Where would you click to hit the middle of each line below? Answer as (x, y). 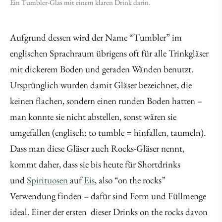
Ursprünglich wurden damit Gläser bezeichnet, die (101, 85)
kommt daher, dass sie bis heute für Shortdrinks (95, 164)
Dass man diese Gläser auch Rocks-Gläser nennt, (97, 148)
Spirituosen (47, 180)
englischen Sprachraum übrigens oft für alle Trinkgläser (109, 53)
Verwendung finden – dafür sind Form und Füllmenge (108, 196)
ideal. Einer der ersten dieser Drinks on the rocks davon (109, 212)
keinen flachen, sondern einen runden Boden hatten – (106, 101)
